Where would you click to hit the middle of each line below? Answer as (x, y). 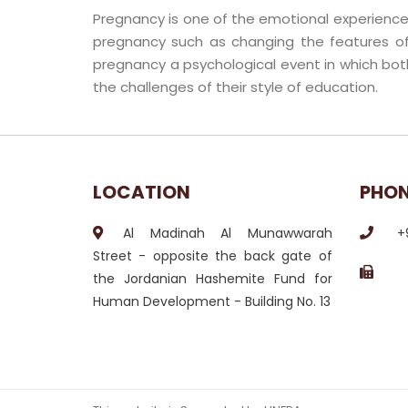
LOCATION (142, 193)
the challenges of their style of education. (235, 87)
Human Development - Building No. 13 (212, 302)
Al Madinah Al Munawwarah (228, 234)
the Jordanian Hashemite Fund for (213, 279)
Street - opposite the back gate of (213, 256)
